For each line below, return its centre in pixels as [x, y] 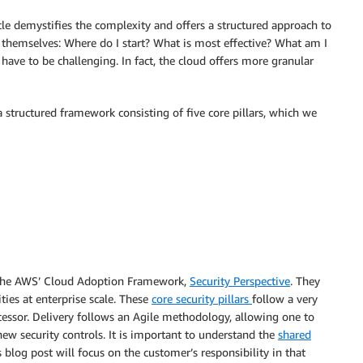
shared [295, 334]
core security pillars [202, 299]
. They [305, 281]
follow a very [285, 299]
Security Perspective [240, 281]
